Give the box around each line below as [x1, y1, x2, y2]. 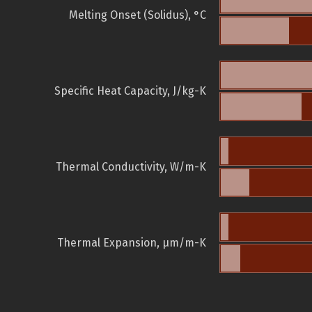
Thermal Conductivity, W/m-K [56, 160, 206, 174]
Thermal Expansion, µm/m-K [57, 236, 206, 250]
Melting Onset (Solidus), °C [69, 8, 206, 22]
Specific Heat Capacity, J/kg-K [54, 84, 206, 98]
